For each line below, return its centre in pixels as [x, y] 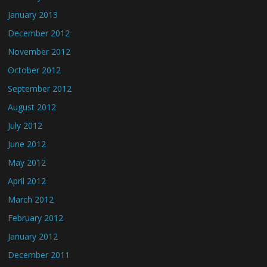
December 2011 [39, 255]
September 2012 [40, 89]
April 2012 [27, 181]
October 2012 [35, 70]
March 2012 [31, 199]
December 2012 [39, 33]
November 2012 [39, 52]
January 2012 [33, 236]
